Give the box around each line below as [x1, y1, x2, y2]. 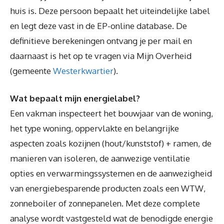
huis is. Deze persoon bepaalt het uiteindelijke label [10, 5, 210, 16]
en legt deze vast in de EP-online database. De [10, 20, 187, 31]
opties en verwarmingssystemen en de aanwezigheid [10, 168, 212, 179]
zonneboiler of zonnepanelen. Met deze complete [10, 198, 200, 209]
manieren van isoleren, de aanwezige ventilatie [10, 153, 190, 164]
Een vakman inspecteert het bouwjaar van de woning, [10, 108, 213, 119]
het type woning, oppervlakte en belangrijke [10, 123, 179, 134]
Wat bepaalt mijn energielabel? [10, 93, 140, 104]
